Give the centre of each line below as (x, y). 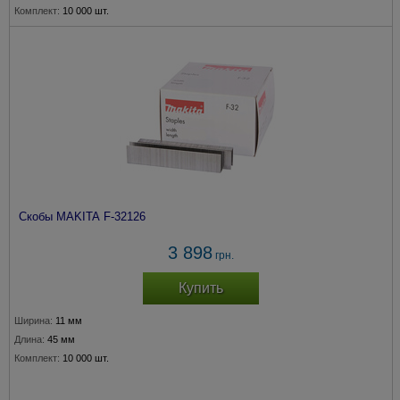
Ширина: (33, 321)
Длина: (29, 339)
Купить (201, 288)
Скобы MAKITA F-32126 (82, 217)
